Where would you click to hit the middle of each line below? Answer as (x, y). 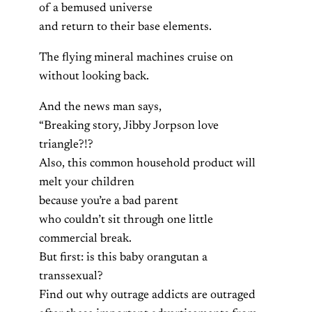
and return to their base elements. (125, 27)
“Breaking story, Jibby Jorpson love (129, 126)
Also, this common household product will (147, 164)
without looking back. (94, 77)
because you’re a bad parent (109, 202)
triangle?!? (66, 145)
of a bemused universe (96, 8)
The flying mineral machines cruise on (136, 58)
